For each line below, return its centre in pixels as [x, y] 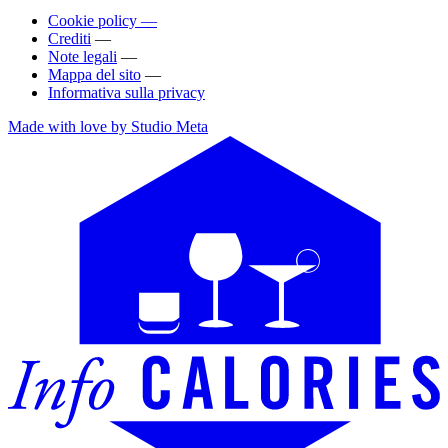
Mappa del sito [94, 75]
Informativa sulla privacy [126, 93]
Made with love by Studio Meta [108, 127]
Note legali [82, 57]
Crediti [69, 39]
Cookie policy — [102, 21]
